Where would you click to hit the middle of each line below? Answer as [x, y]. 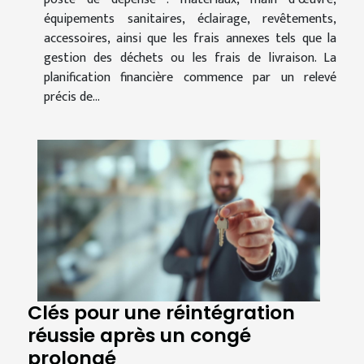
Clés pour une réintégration [161, 313]
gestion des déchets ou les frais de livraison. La [190, 58]
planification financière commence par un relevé [190, 78]
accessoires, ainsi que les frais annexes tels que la [190, 39]
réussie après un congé [139, 336]
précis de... [72, 97]
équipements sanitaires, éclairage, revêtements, [190, 19]
